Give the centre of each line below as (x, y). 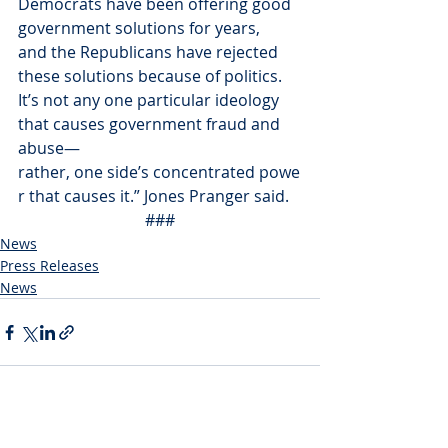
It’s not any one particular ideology (150, 100)
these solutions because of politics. (152, 76)
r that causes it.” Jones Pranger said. (153, 196)
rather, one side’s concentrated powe (159, 172)
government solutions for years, (141, 28)
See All (297, 424)
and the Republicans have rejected (150, 52)
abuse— (49, 148)
